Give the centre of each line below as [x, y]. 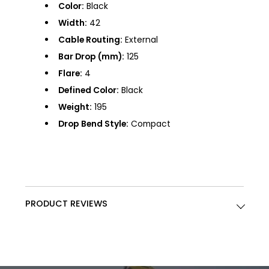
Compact [150, 124]
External [141, 40]
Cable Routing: [91, 40]
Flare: [71, 74]
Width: [73, 23]
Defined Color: [89, 90]
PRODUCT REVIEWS [67, 204]
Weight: [75, 107]
